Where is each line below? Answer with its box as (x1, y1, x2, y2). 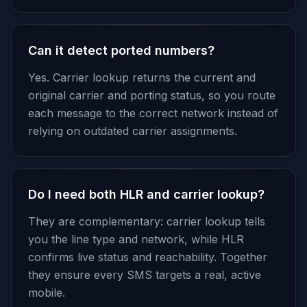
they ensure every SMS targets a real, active (28, 268, 261, 282)
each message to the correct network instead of (28, 106, 278, 120)
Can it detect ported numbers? (28, 43, 214, 58)
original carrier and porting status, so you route (28, 88, 275, 102)
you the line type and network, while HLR (28, 232, 244, 246)
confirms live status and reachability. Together (28, 250, 267, 264)
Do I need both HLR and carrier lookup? (28, 187, 265, 201)
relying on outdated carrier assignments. (28, 124, 237, 138)
